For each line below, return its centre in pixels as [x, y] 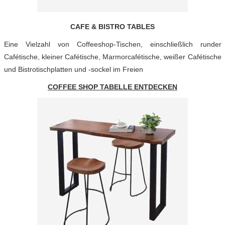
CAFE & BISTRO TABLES [113, 27]
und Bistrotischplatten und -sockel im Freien [73, 69]
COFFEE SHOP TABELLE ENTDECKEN [113, 87]
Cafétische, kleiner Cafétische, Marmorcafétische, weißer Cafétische [113, 57]
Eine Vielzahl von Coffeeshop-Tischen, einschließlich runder [113, 44]
